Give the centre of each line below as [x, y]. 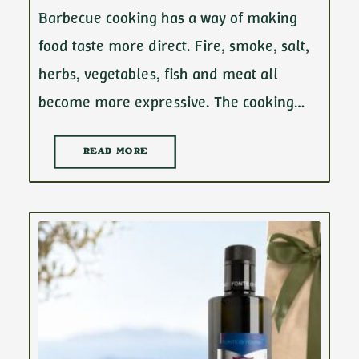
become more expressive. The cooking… [171, 102]
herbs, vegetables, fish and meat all [158, 74]
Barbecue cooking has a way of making [168, 18]
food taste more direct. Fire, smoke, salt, [174, 46]
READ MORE [115, 152]
